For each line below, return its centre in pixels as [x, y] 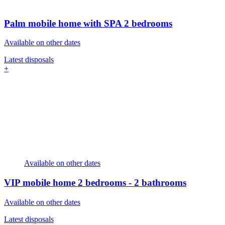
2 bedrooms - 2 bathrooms [132, 183]
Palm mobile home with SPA [64, 23]
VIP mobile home [41, 183]
